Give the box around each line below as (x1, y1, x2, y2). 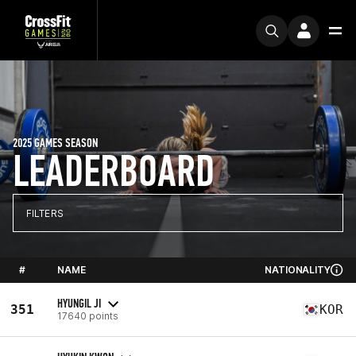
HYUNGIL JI (57, 295, 101, 311)
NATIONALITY (265, 264, 331, 276)
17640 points (57, 309, 118, 322)
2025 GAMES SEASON (13, 135, 98, 150)
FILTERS (26, 207, 64, 219)
